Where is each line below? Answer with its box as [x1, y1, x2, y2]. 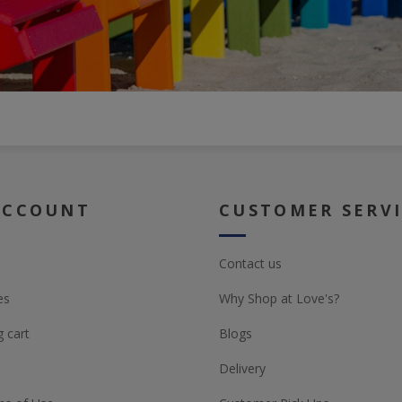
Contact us [219, 255, 282, 273]
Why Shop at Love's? [219, 290, 339, 308]
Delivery [219, 360, 266, 378]
